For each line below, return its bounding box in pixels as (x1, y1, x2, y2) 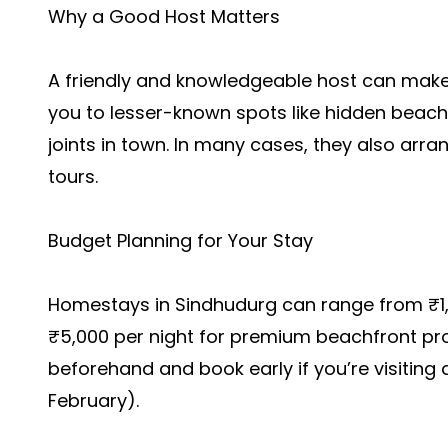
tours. (48, 164, 98, 189)
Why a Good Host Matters (48, 4, 280, 29)
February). (48, 388, 139, 413)
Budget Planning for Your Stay (48, 228, 313, 253)
